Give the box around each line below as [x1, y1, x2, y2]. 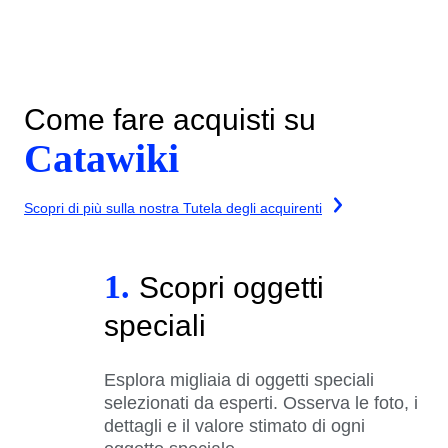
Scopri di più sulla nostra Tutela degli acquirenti [24, 199, 322, 216]
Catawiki [24, 135, 179, 181]
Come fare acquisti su [24, 102, 316, 136]
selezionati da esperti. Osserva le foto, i [104, 392, 418, 413]
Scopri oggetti [139, 270, 324, 304]
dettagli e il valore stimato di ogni [104, 415, 365, 436]
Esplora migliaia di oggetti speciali [104, 369, 374, 390]
